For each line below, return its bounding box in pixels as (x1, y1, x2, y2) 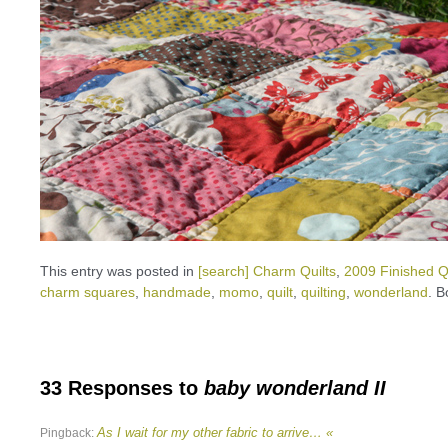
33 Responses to (40, 377, 204, 399)
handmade (143, 284, 211, 300)
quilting (301, 284, 346, 300)
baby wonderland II (204, 377, 386, 399)
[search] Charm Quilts (198, 263, 336, 279)
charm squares (40, 284, 135, 300)
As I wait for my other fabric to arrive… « (97, 425, 333, 440)
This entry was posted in (40, 263, 198, 279)
